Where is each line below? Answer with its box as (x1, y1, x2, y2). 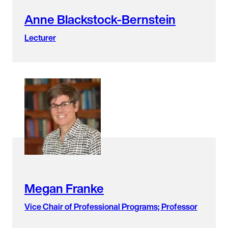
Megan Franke (24, 179, 104, 197)
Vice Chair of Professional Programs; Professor (24, 200, 197, 213)
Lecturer (24, 31, 56, 44)
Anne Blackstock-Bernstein (24, 10, 176, 28)
